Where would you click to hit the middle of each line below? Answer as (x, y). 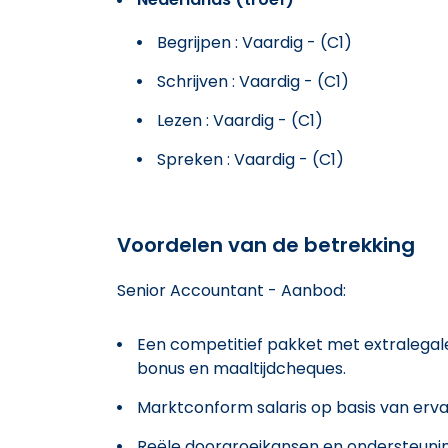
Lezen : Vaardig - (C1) (240, 120)
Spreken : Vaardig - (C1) (250, 159)
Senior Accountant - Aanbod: (231, 290)
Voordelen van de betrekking (266, 244)
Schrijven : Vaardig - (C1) (253, 81)
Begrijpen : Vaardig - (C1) (254, 42)
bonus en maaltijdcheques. (241, 368)
